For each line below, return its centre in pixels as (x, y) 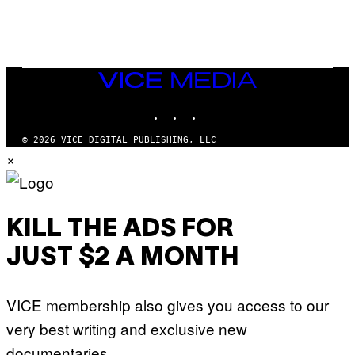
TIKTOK (219, 108)
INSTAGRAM (208, 108)
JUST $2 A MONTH (123, 258)
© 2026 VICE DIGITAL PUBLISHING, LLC (119, 140)
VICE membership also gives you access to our (168, 305)
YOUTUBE (240, 108)
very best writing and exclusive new (127, 329)
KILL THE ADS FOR (120, 229)
